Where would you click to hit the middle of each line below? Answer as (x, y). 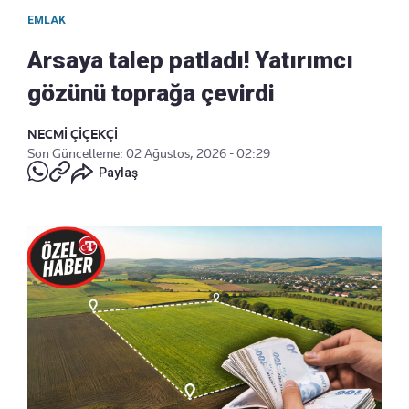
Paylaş (118, 173)
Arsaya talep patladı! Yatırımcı (190, 61)
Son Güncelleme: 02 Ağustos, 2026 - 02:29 (149, 154)
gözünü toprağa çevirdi (151, 94)
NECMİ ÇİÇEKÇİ (73, 135)
